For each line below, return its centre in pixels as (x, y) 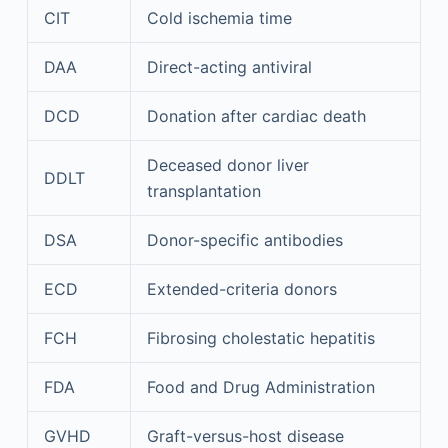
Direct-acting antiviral (229, 67)
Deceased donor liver (227, 165)
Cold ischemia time (219, 18)
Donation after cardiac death (256, 116)
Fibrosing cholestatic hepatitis (260, 338)
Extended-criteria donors (241, 289)
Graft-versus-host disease (245, 436)
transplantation (203, 191)
